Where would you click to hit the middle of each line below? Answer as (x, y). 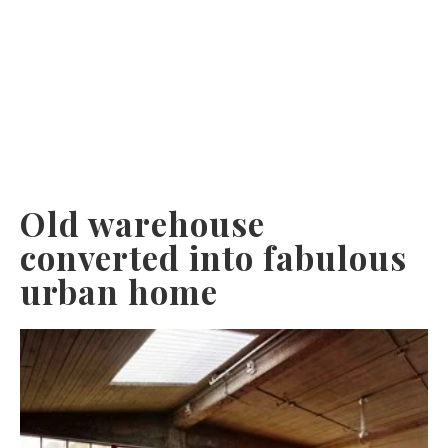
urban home (119, 291)
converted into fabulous (213, 257)
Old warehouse (142, 223)
